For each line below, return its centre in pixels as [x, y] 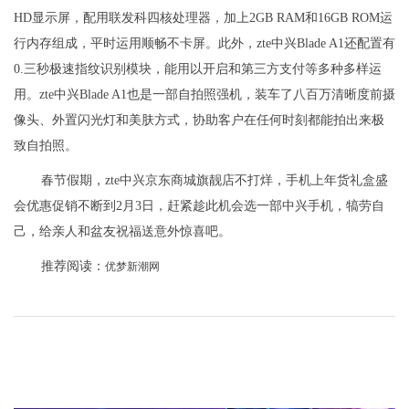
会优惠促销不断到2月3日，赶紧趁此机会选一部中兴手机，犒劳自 [199, 205]
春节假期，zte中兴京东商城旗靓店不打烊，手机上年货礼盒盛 [215, 180]
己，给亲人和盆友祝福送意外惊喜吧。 [122, 231]
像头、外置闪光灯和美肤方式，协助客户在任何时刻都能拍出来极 [199, 120]
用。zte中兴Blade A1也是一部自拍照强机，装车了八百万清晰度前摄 [204, 94]
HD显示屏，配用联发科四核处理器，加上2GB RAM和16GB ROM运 [203, 17]
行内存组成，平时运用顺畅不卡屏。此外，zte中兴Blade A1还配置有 [204, 43]
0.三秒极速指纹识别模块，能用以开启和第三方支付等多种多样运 [198, 68]
